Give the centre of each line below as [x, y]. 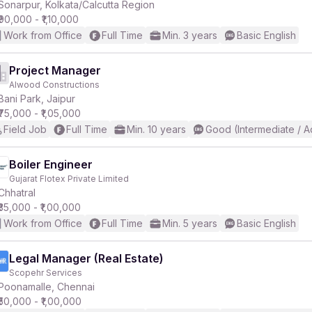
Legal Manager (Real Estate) [86, 258]
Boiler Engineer [51, 164]
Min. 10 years [156, 129]
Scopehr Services [46, 273]
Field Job [25, 129]
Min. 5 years [190, 223]
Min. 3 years [190, 35]
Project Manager [55, 70]
